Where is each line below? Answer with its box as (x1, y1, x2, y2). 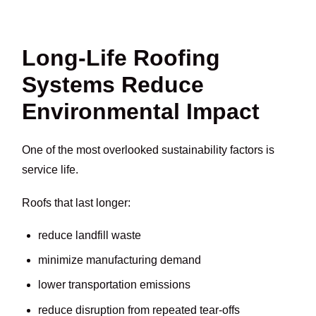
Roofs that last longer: (22, 196, 131, 209)
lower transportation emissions (37, 279, 190, 291)
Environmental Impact (22, 98, 260, 124)
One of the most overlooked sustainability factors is (22, 144, 275, 157)
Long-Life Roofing (22, 44, 221, 71)
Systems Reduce (22, 71, 205, 97)
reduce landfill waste (37, 229, 141, 241)
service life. (22, 164, 79, 176)
